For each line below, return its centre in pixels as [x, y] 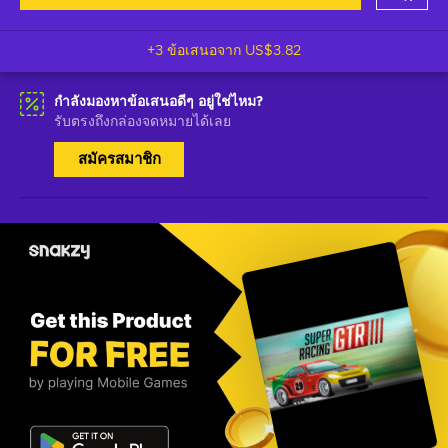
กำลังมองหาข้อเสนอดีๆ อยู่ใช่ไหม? [158, 102]
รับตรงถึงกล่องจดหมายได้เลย [142, 122]
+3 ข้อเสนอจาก [196, 51]
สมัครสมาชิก [119, 159]
